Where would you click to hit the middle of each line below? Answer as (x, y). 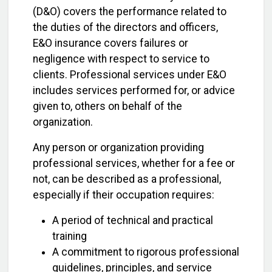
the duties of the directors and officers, (125, 27)
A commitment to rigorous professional (146, 252)
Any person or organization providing (118, 147)
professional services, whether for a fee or (134, 163)
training (70, 236)
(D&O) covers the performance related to (130, 11)
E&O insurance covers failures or (110, 43)
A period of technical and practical (133, 220)
